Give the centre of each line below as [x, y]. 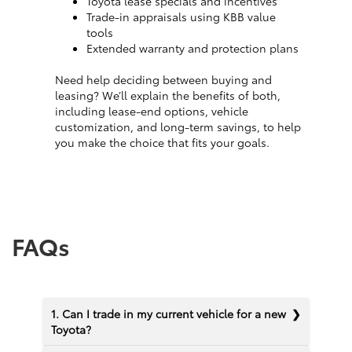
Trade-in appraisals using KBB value [181, 17]
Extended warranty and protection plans [192, 48]
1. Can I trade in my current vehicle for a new [169, 314]
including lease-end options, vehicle [152, 111]
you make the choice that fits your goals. [162, 143]
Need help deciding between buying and [163, 80]
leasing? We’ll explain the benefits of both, [168, 95]
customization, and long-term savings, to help [178, 127]
